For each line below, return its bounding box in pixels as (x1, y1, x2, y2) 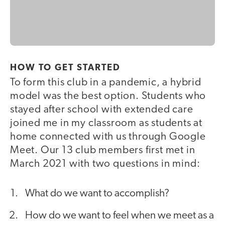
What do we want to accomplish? (25, 188, 169, 199)
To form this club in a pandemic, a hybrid (10, 77, 201, 88)
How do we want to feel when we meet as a (25, 210, 214, 221)
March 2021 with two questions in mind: (10, 158, 200, 169)
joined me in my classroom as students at (10, 118, 202, 129)
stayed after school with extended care (10, 104, 193, 115)
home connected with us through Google (10, 131, 206, 142)
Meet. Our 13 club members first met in (10, 145, 195, 156)
